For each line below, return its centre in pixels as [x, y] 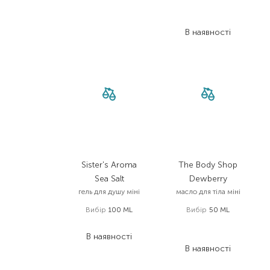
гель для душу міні [109, 192]
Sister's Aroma [109, 165]
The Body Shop [208, 165]
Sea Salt [109, 179]
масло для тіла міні [208, 192]
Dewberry [208, 179]
